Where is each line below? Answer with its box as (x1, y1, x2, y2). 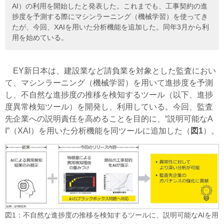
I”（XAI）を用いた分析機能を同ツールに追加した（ (5, 126, 190, 135)
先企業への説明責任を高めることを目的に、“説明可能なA (5, 114, 213, 123)
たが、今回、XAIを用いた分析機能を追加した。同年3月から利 (12, 23, 209, 31)
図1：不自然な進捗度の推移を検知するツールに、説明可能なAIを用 (5, 211, 218, 219)
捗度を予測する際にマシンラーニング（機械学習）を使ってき (12, 12, 208, 21)
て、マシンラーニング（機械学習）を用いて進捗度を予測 (5, 78, 213, 87)
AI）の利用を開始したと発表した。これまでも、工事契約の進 (12, 2, 207, 10)
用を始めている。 (12, 33, 68, 42)
